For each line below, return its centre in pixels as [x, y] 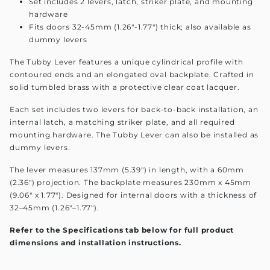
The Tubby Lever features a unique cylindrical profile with [127, 61]
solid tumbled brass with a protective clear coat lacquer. [125, 87]
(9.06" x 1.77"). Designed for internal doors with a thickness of [133, 195]
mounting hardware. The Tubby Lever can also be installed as [134, 134]
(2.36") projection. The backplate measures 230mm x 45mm [130, 182]
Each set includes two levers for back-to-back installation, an [134, 109]
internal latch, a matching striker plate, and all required [122, 122]
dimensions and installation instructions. [96, 242]
